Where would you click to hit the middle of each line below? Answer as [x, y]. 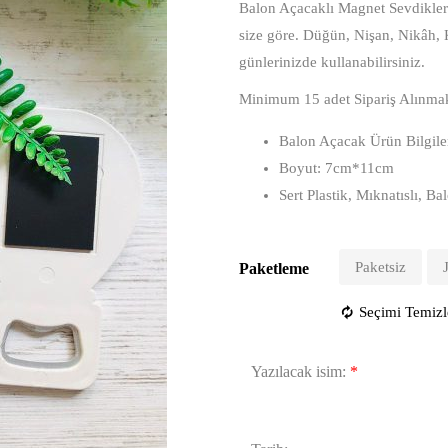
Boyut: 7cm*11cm [336, 168]
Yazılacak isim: [298, 371]
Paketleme [274, 268]
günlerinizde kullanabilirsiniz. [332, 62]
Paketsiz [380, 267]
